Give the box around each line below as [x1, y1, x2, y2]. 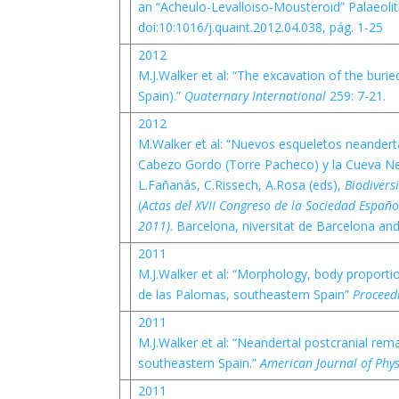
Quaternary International [183, 87, 330, 104]
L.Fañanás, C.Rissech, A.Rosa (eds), [137, 176, 345, 193]
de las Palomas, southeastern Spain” [137, 286, 353, 303]
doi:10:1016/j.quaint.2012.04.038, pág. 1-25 [137, 19, 383, 36]
